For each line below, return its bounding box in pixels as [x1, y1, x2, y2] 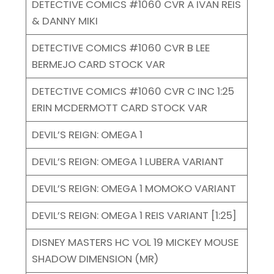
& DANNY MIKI [31, 13, 98, 28]
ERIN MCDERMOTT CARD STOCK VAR [31, 100, 207, 115]
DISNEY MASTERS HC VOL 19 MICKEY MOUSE [31, 234, 239, 250]
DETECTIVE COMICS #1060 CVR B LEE [31, 40, 210, 55]
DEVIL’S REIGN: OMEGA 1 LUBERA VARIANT [31, 154, 224, 169]
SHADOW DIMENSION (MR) [31, 251, 158, 266]
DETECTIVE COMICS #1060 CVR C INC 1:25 [31, 83, 234, 98]
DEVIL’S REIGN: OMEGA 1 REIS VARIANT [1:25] [31, 207, 237, 223]
